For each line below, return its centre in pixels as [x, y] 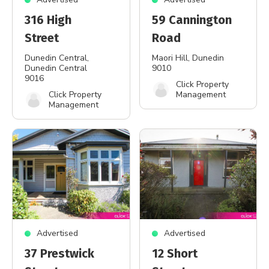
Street [42, 38]
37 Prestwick [59, 253]
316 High [48, 20]
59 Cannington [192, 20]
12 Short [174, 253]
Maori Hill [170, 58]
